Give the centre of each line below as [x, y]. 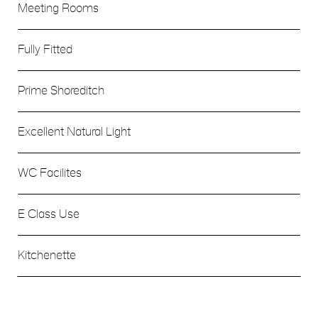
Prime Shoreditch [61, 91]
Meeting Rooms [58, 9]
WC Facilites [50, 173]
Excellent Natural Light [74, 132]
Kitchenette [47, 256]
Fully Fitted [45, 50]
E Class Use [49, 214]
